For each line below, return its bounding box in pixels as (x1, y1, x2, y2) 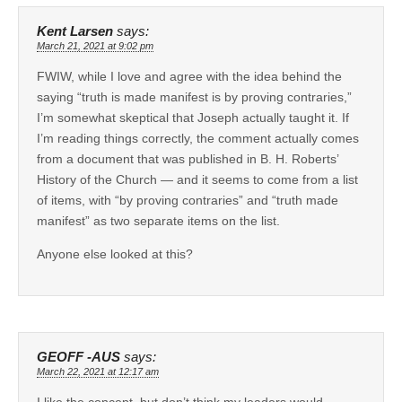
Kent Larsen (37, 23, 113, 39)
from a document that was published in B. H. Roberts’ (37, 151, 338, 166)
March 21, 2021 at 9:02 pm (37, 39, 153, 51)
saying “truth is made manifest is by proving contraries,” (37, 89, 352, 104)
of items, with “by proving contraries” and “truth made (37, 192, 338, 207)
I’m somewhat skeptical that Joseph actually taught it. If (37, 109, 349, 125)
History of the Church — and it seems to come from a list (37, 171, 358, 187)
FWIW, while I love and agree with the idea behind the (37, 68, 342, 83)
